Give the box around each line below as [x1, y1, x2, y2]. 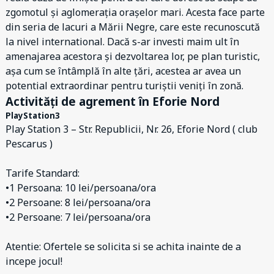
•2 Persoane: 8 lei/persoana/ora [6, 196, 150, 209]
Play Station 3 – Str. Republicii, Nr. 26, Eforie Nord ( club [6, 122, 257, 136]
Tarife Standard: [6, 166, 80, 180]
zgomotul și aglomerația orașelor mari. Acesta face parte [6, 6, 265, 19]
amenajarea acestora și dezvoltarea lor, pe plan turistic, [6, 50, 260, 63]
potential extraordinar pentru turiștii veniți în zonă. [6, 79, 243, 92]
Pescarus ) [6, 137, 53, 150]
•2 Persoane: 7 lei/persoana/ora [6, 210, 150, 224]
